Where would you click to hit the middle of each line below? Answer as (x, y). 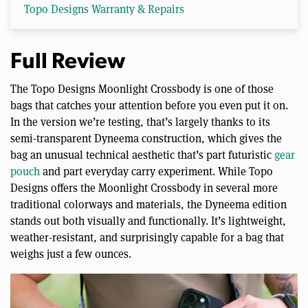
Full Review (68, 63)
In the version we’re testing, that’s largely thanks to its (140, 122)
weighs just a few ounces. (71, 254)
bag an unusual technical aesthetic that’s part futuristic (142, 155)
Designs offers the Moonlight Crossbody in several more (144, 188)
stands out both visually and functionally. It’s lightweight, (148, 221)
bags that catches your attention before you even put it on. (149, 106)
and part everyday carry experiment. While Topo (156, 172)
